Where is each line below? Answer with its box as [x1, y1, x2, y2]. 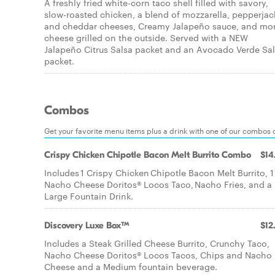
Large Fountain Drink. [44, 190, 133, 202]
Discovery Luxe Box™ [44, 220, 130, 231]
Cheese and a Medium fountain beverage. [44, 260, 217, 273]
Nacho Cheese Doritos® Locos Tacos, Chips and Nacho [44, 249, 272, 261]
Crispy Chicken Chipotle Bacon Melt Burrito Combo [44, 149, 251, 160]
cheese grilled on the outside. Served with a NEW [44, 31, 248, 44]
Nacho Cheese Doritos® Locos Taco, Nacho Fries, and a [44, 178, 272, 190]
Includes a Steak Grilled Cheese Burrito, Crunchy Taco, [44, 237, 269, 249]
